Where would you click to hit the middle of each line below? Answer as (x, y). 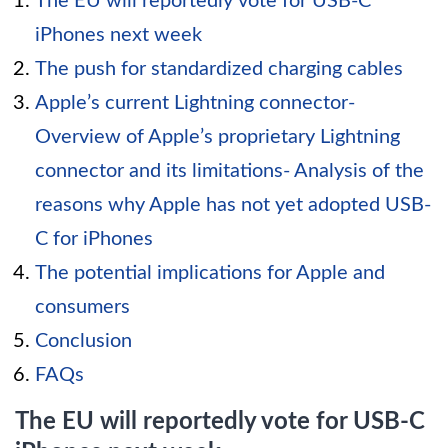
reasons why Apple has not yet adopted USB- (233, 205)
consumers (82, 307)
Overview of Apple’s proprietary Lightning (217, 137)
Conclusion (83, 341)
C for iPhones (94, 239)
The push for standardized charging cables (219, 69)
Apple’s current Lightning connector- (195, 103)
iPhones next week (118, 35)
